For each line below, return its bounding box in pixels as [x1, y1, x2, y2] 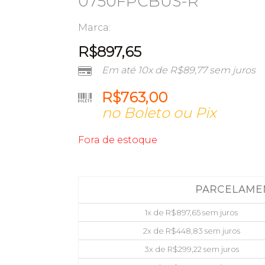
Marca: [78, 21, 111, 33]
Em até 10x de [102, 64, 170, 76]
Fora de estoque [78, 134, 157, 146]
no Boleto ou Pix [102, 104, 216, 121]
